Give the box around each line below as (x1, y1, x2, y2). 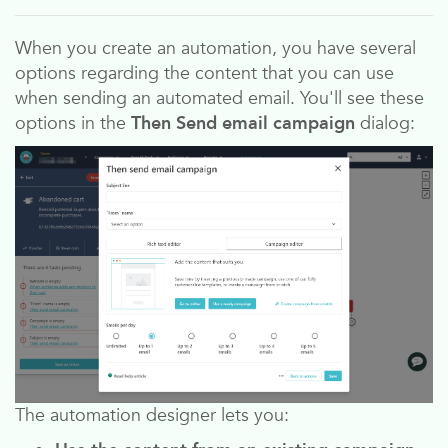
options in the (15, 111, 131, 136)
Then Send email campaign (131, 111, 355, 136)
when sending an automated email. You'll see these (15, 86, 424, 111)
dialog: (355, 111, 415, 136)
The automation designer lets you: (15, 403, 289, 429)
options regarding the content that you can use (15, 61, 394, 86)
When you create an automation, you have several (15, 36, 416, 61)
